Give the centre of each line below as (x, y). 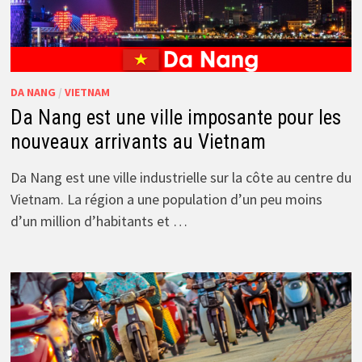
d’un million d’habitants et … (99, 221)
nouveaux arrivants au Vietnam (138, 142)
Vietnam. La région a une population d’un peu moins (166, 200)
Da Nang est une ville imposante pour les (175, 118)
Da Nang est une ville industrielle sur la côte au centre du (181, 178)
